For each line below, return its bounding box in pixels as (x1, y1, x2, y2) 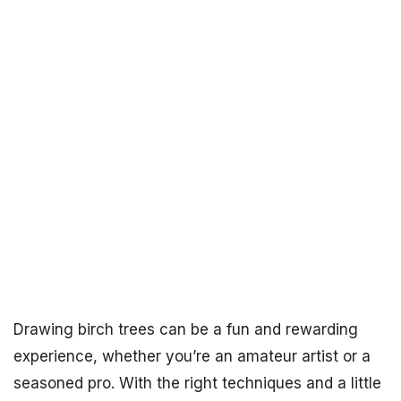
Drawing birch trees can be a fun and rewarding (13, 320, 358, 338)
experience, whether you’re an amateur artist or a (13, 347, 371, 365)
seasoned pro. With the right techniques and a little (13, 374, 381, 392)
